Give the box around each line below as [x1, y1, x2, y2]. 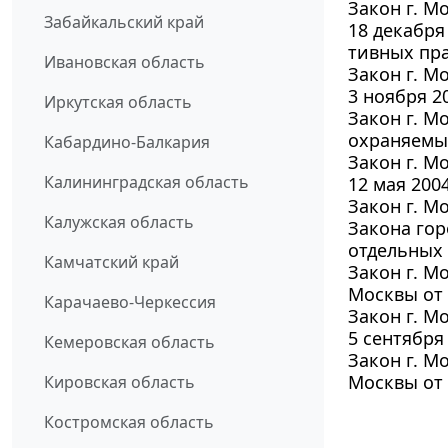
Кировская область [44, 371, 195, 394]
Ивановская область [44, 51, 205, 74]
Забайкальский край [44, 11, 204, 34]
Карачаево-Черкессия [44, 291, 216, 314]
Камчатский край [44, 251, 179, 274]
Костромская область [44, 411, 214, 434]
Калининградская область [44, 171, 249, 194]
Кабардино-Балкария [44, 131, 210, 154]
